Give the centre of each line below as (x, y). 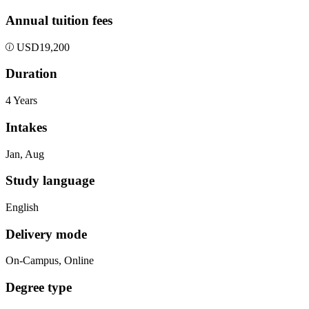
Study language (50, 181)
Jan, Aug (25, 154)
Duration (31, 74)
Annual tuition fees (59, 20)
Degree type (39, 288)
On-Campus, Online (50, 261)
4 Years (21, 101)
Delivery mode (46, 234)
